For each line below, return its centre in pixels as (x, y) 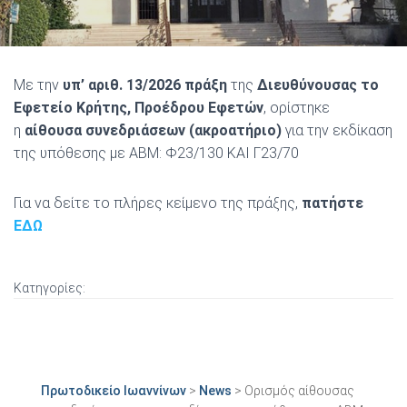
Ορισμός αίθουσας (299, 391)
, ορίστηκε (297, 108)
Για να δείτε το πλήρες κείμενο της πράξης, (158, 203)
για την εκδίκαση (337, 130)
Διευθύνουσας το (318, 85)
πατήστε (333, 203)
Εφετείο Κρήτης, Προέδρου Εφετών (139, 108)
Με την (38, 85)
